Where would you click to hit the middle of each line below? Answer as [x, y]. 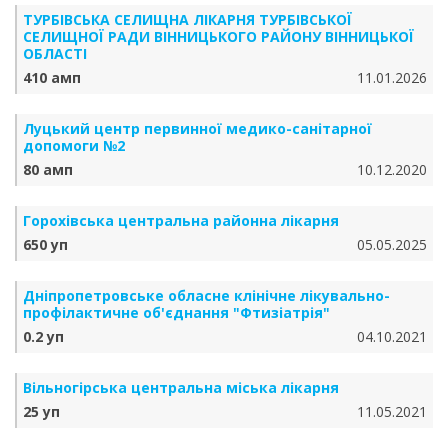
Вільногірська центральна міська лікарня [181, 387]
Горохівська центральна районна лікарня [181, 220]
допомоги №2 [74, 145]
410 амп [52, 77]
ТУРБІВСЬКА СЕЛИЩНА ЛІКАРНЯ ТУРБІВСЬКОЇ [187, 19]
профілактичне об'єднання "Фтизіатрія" [176, 312]
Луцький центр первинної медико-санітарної [197, 128]
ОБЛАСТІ [55, 53]
